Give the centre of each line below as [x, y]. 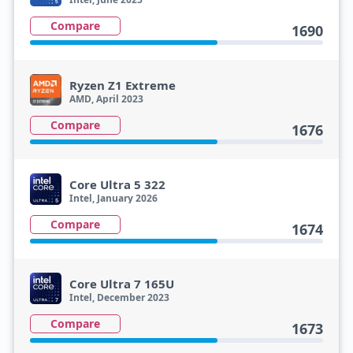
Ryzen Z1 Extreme [122, 85]
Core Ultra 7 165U [121, 284]
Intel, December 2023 [119, 297]
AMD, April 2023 [106, 99]
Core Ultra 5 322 [117, 184]
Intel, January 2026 [113, 198]
